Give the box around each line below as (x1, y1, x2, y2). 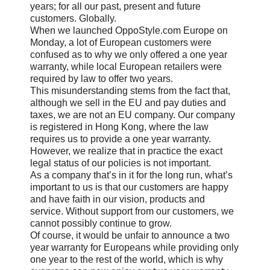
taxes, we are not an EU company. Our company (30, 109, 235, 120)
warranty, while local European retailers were (30, 61, 222, 72)
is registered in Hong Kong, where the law (30, 121, 209, 132)
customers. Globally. (30, 13, 116, 24)
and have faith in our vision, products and (30, 193, 205, 204)
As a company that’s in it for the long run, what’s (30, 169, 233, 180)
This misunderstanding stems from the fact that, (30, 85, 230, 96)
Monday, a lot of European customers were (30, 37, 212, 48)
